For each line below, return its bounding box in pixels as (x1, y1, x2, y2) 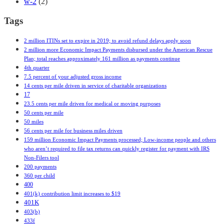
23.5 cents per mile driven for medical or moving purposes (24, 100, 160, 107)
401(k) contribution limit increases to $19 (24, 190, 120, 197)
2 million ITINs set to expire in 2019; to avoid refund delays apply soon (24, 37, 191, 44)
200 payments (24, 163, 56, 170)
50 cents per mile (24, 109, 63, 116)
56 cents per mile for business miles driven (24, 127, 122, 134)
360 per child (24, 172, 55, 179)
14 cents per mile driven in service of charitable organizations (24, 82, 166, 89)
